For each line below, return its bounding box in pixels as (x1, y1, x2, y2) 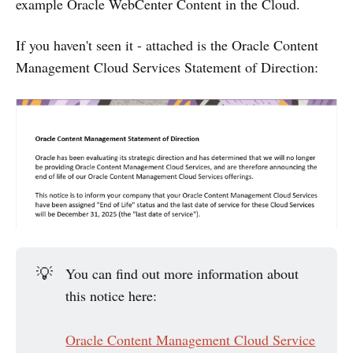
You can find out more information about (65, 264, 299, 284)
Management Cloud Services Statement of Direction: (16, 58, 318, 77)
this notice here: (65, 286, 158, 306)
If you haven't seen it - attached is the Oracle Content (16, 35, 318, 55)
